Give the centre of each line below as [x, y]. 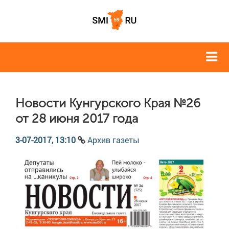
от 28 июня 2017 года [77, 119]
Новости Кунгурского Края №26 [108, 103]
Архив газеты [113, 140]
